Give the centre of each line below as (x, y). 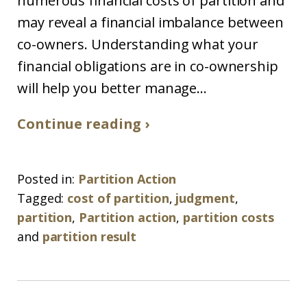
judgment (205, 198)
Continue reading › (84, 124)
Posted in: (46, 179)
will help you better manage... (112, 88)
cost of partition (118, 198)
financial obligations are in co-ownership (148, 66)
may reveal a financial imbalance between (150, 22)
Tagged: (41, 198)
